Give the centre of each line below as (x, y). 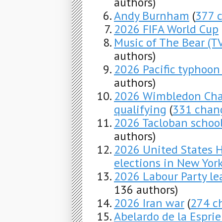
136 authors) (146, 190)
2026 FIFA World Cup (166, 29)
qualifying (140, 110)
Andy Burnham (152, 16)
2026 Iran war (149, 203)
